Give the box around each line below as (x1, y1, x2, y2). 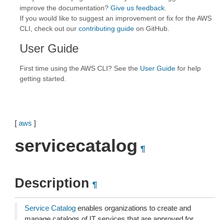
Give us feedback (110, 4, 165, 12)
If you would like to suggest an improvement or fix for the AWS (20, 14, 212, 22)
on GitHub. (134, 25, 169, 32)
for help (175, 64, 201, 72)
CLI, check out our (20, 25, 79, 32)
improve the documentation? (20, 4, 110, 12)
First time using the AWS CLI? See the (20, 64, 140, 72)
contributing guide (79, 25, 134, 32)
